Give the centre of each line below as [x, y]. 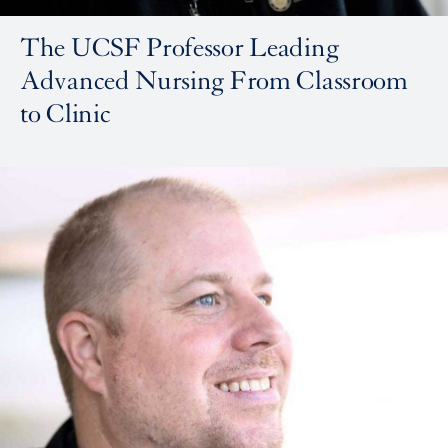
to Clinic [65, 114]
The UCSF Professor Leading [179, 48]
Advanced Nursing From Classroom [214, 81]
